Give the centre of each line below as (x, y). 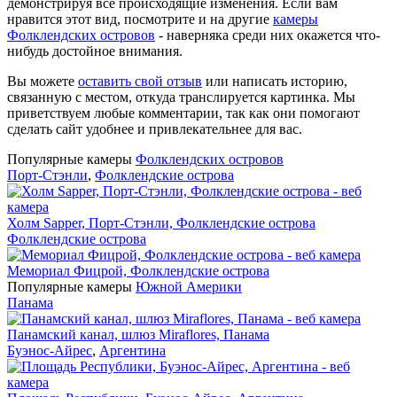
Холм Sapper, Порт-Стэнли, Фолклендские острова (161, 222)
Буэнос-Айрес (50, 350)
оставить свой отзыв (140, 81)
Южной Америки (189, 286)
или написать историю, (275, 81)
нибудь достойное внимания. (95, 51)
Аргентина (132, 350)
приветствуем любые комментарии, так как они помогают (183, 113)
